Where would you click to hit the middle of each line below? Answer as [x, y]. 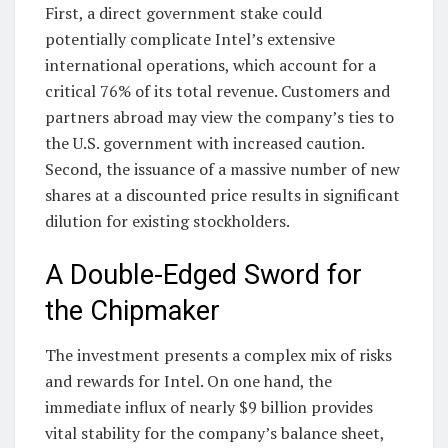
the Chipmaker [132, 310]
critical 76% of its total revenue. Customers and [217, 91]
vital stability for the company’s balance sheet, [214, 433]
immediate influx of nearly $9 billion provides [209, 407]
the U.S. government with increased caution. [204, 143]
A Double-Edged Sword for [203, 274]
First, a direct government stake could [183, 13]
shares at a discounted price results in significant [222, 195]
